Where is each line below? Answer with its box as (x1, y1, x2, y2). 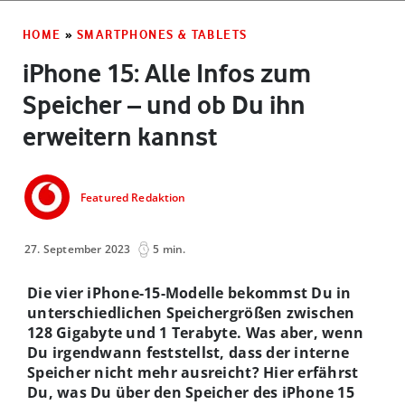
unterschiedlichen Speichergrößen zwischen (27, 302, 355, 323)
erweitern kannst (23, 120, 217, 152)
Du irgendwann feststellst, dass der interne (27, 342, 350, 363)
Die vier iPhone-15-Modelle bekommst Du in (27, 282, 352, 303)
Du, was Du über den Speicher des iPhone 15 (27, 381, 354, 402)
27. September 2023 (24, 240, 131, 257)
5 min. (153, 240, 186, 257)
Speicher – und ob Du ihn (23, 89, 306, 120)
